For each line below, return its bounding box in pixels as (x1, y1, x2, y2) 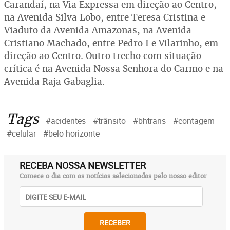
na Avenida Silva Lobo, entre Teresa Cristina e (4, 11, 205, 23)
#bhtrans (133, 115, 166, 126)
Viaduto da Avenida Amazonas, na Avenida (4, 24, 191, 36)
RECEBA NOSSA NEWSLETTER (20, 159, 146, 171)
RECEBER (100, 217, 130, 227)
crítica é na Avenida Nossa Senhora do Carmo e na (4, 63, 223, 74)
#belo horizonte (43, 128, 100, 139)
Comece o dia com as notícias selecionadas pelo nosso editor (20, 172, 207, 180)
